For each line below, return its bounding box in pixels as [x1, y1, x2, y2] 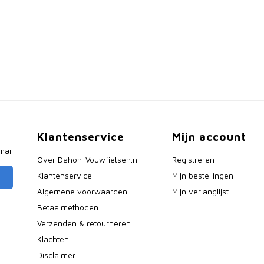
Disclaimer [37, 250, 76, 260]
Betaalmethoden [37, 203, 99, 212]
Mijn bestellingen [171, 171, 233, 180]
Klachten [37, 235, 70, 244]
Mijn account [171, 130, 246, 143]
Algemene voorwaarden [37, 187, 128, 196]
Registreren [171, 155, 214, 164]
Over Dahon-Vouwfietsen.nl [37, 155, 140, 164]
